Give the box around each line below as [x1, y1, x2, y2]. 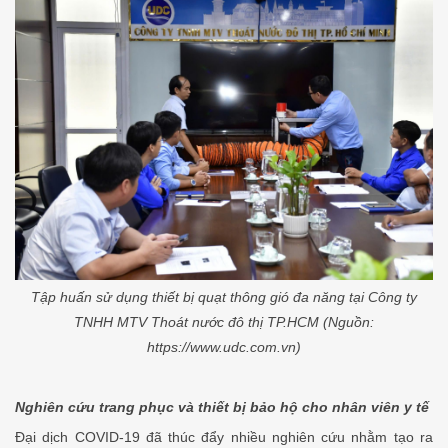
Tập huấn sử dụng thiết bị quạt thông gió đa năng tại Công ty [31, 289, 417, 306]
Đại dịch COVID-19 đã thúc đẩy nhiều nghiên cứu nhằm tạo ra [15, 429, 433, 446]
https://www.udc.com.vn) [147, 339, 301, 356]
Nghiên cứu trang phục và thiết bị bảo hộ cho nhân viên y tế [15, 399, 429, 416]
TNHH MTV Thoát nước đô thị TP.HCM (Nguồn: [74, 314, 374, 331]
